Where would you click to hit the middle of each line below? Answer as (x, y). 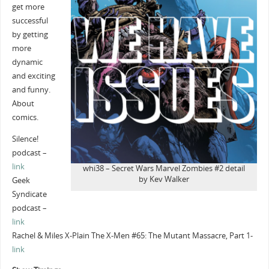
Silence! (25, 139)
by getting (30, 35)
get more (28, 7)
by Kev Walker (164, 180)
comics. (25, 118)
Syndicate (29, 194)
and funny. (31, 90)
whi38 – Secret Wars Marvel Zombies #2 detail (164, 169)
